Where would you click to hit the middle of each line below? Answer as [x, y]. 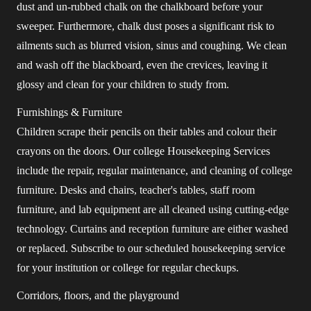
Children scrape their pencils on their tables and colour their [146, 132]
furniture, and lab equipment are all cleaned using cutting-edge [153, 209]
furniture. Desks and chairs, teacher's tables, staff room [136, 190]
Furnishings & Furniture [69, 112]
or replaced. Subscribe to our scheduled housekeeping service [151, 248]
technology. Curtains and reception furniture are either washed [152, 229]
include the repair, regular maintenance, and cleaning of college [154, 170]
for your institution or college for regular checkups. [128, 268]
